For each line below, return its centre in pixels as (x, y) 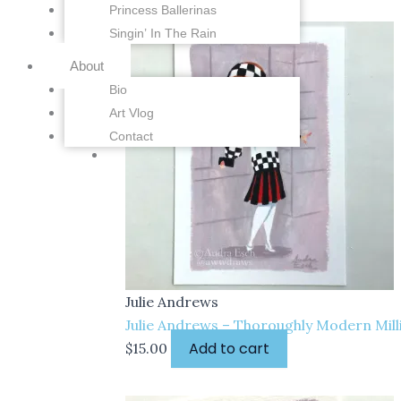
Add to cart (229, 349)
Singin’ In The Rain (163, 33)
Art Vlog (132, 113)
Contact (131, 136)
